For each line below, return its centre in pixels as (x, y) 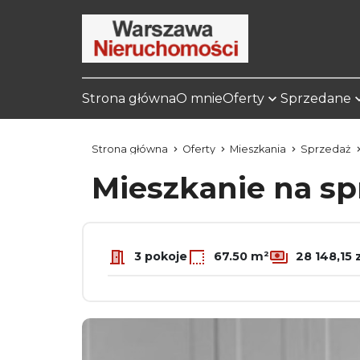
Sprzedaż (326, 149)
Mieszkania (258, 149)
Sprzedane (316, 98)
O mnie (199, 98)
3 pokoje (159, 256)
